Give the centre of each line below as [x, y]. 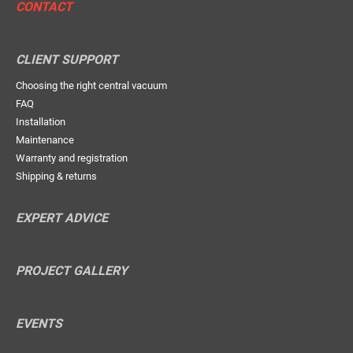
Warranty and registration [72, 158]
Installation [41, 122]
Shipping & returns [56, 176]
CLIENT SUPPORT [67, 60]
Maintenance [45, 140]
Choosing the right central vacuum [91, 86]
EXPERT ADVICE [62, 218]
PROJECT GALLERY [72, 271]
